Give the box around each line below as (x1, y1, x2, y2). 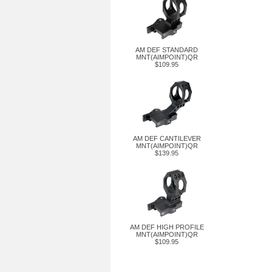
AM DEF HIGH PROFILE (129, 223, 204, 231)
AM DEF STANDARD (135, 46, 198, 53)
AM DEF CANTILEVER (132, 135, 201, 142)
